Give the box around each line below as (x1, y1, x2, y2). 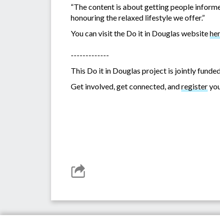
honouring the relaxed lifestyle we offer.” (71, 13, 205, 23)
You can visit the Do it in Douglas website (71, 28, 210, 38)
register (181, 82, 208, 91)
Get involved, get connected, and (71, 82, 181, 91)
